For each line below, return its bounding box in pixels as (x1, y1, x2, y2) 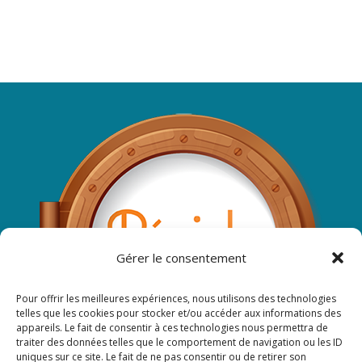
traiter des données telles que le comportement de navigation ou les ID (16, 335, 343, 349)
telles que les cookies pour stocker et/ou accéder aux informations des (16, 306, 341, 320)
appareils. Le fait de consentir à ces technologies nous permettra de (16, 321, 328, 335)
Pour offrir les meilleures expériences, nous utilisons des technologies (16, 292, 336, 305)
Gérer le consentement (116, 250, 246, 266)
